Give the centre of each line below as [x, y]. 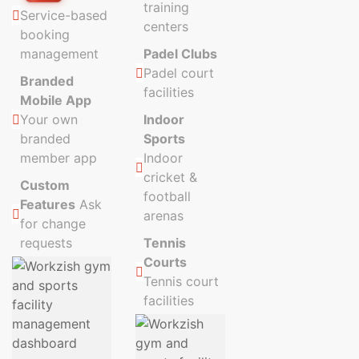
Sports [165, 139]
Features [48, 205]
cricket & [171, 177]
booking [45, 35]
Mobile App [56, 101]
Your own [49, 120]
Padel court [179, 73]
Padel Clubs [181, 54]
